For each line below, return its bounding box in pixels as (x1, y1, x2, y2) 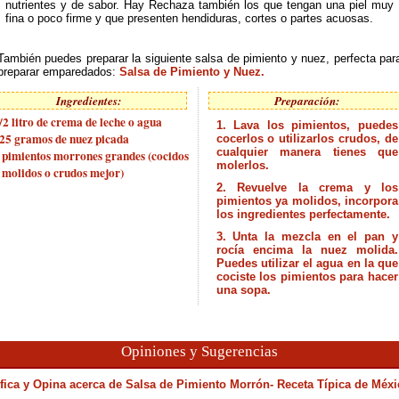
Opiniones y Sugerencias (121, 343, 278, 360)
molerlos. (216, 159, 269, 172)
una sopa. (216, 283, 271, 297)
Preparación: (274, 93, 340, 109)
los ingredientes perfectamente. (216, 208, 390, 221)
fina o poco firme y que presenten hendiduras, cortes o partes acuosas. (4, 12, 373, 25)
